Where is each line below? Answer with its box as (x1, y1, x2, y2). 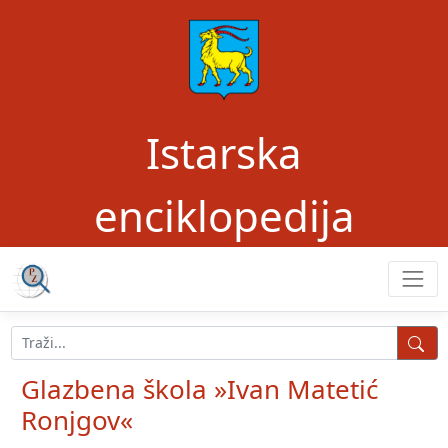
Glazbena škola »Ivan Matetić (21, 370, 378, 407)
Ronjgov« (21, 401, 133, 438)
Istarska (146, 124, 302, 181)
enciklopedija (93, 187, 355, 244)
